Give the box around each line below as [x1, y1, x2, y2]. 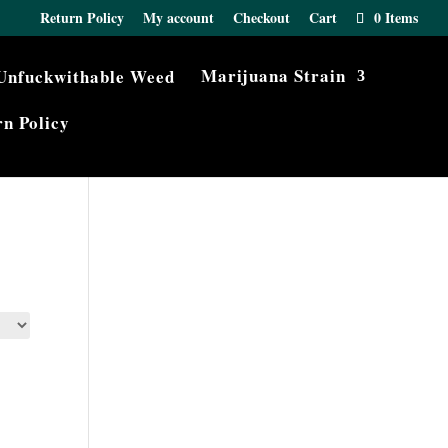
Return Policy [40, 6, 124, 28]
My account [143, 6, 214, 28]
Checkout [233, 6, 290, 28]
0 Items [374, 6, 418, 28]
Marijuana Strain [201, 63, 346, 88]
